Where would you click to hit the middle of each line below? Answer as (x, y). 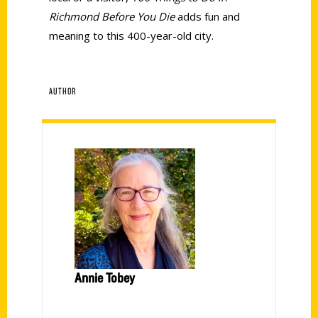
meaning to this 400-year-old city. (131, 35)
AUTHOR (62, 91)
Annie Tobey (105, 277)
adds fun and (207, 16)
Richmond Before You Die (112, 16)
